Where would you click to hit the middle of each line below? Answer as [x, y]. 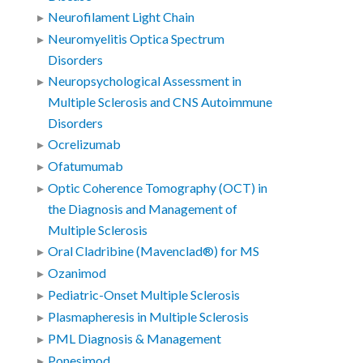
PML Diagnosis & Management [135, 339]
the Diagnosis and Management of [143, 209]
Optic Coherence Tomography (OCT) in [158, 188]
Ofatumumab [86, 167]
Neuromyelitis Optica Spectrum [137, 39]
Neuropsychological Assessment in [145, 81]
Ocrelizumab [85, 145]
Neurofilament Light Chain [122, 17]
